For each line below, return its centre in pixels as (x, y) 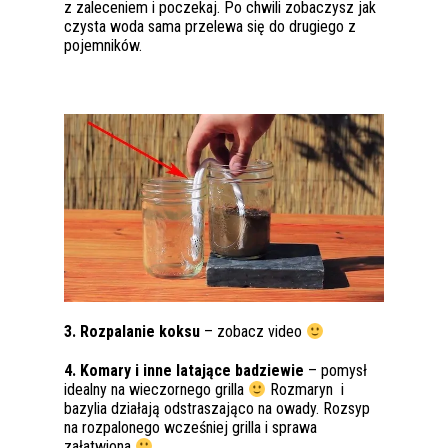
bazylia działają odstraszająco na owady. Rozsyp (217, 409)
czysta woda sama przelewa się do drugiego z (210, 27)
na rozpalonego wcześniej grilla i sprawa (190, 428)
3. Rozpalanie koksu (132, 332)
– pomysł (335, 371)
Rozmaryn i (305, 390)
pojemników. (105, 46)
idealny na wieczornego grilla (156, 390)
